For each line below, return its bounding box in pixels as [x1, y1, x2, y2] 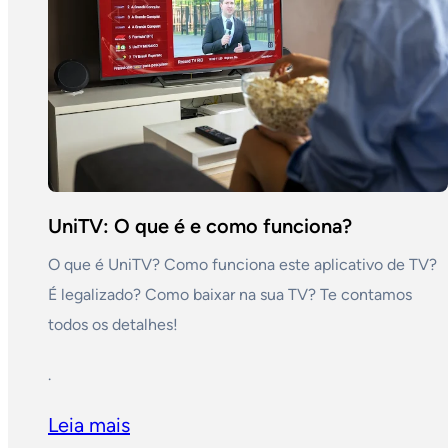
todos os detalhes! [48, 314, 178, 334]
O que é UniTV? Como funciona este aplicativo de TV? [48, 254, 437, 274]
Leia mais [48, 412, 130, 437]
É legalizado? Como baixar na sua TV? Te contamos [48, 284, 412, 304]
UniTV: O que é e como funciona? [48, 213, 352, 238]
